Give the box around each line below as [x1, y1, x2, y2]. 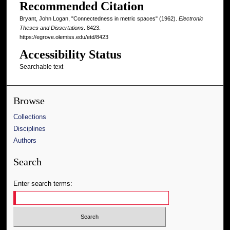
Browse [13, 95, 45, 107]
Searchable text [19, 63, 63, 70]
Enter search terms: [13, 180, 73, 188]
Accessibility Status [19, 47, 121, 61]
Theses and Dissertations [19, 24, 84, 31]
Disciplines [13, 125, 46, 133]
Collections [13, 113, 47, 121]
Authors [13, 137, 37, 145]
